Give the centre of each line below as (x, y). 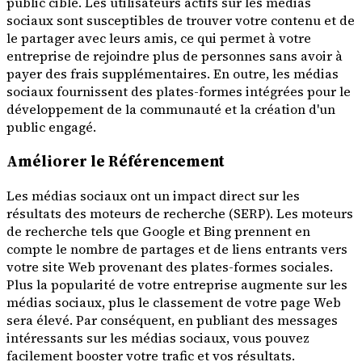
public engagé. (51, 127)
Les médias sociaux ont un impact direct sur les (153, 195)
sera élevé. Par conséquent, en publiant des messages (172, 320)
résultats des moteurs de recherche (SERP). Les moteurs (180, 213)
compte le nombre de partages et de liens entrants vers (177, 248)
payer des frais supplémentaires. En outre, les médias (173, 74)
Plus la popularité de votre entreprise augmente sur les (177, 284)
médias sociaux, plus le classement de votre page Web (174, 302)
